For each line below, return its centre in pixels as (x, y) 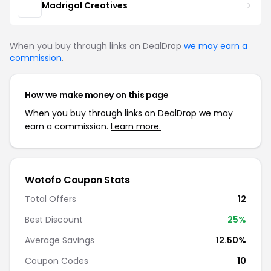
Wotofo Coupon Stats (77, 180)
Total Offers (51, 199)
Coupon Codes (57, 261)
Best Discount (54, 220)
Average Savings (60, 240)
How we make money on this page (97, 95)
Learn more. (136, 126)
